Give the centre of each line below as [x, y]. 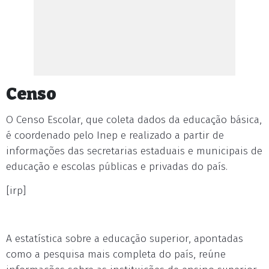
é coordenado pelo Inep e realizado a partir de [115, 135]
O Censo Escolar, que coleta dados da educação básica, [134, 120]
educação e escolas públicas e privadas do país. [117, 167]
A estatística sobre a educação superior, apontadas [125, 239]
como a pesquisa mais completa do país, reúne [116, 254]
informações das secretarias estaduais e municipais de [134, 151]
